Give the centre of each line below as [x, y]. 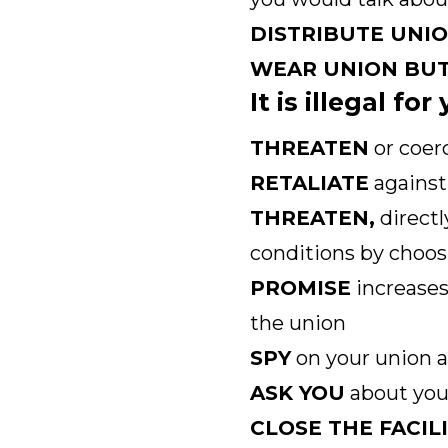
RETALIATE [309, 182]
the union [297, 322]
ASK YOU [297, 392]
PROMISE [300, 287]
